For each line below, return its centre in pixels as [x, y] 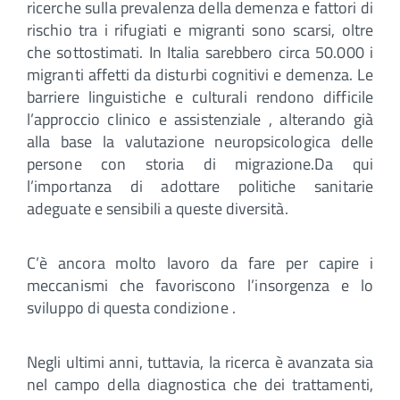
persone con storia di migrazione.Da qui [200, 163]
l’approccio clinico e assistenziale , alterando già [200, 119]
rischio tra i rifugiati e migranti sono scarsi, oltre [200, 29]
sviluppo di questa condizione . [131, 307]
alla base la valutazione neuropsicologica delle [200, 141]
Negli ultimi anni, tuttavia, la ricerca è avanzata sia [200, 362]
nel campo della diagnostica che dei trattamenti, [200, 384]
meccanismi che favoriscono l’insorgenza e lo [200, 285]
